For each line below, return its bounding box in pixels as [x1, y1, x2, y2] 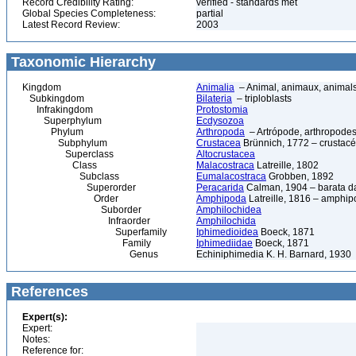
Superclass [22, 149, 114, 160]
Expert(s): [22, 311, 68, 323]
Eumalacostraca [196, 171, 266, 182]
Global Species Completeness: [22, 8, 156, 19]
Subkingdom [22, 93, 84, 104]
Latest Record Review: [22, 19, 120, 30]
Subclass [22, 171, 119, 182]
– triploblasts [232, 93, 292, 104]
